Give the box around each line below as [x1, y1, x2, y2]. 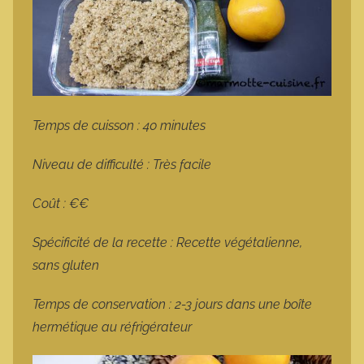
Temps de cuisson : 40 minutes [32, 118, 209, 134]
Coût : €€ [32, 196, 89, 212]
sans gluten [32, 258, 102, 274]
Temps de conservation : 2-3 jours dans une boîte [32, 297, 312, 313]
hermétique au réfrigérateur [32, 319, 195, 336]
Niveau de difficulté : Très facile [32, 157, 214, 173]
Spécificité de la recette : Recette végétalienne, [32, 235, 302, 251]
